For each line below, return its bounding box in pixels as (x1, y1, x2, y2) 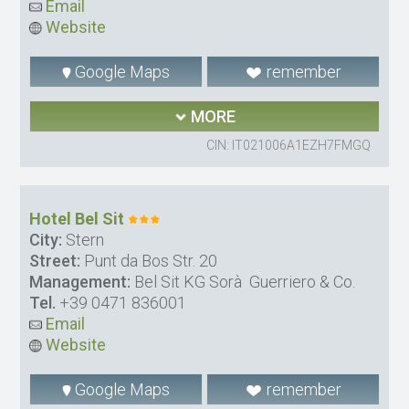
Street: (29, 251, 81, 271)
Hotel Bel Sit (29, 209, 125, 229)
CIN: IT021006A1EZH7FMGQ (205, 138, 371, 153)
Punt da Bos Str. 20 (80, 251, 218, 271)
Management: (29, 272, 131, 292)
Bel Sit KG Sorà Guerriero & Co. (131, 272, 356, 292)
